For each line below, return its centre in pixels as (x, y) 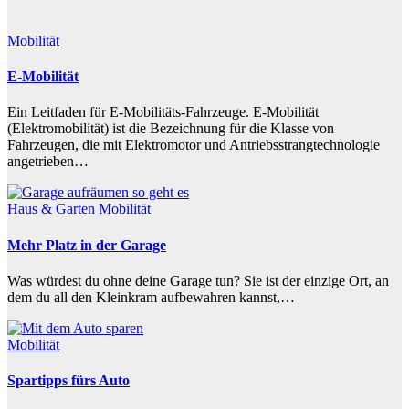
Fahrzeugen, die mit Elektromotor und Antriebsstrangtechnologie (194, 145)
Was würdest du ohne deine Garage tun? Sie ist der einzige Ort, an (198, 280)
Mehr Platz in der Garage (87, 245)
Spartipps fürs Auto (68, 381)
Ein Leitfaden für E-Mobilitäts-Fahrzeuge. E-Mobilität (163, 112)
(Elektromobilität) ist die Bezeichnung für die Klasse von (171, 129)
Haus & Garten (53, 209)
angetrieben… (48, 162)
